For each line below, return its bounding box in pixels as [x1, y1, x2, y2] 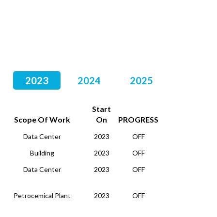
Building [30, 149, 54, 157]
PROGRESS [118, 115, 158, 124]
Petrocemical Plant [14, 191, 71, 200]
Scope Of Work [14, 115, 70, 124]
